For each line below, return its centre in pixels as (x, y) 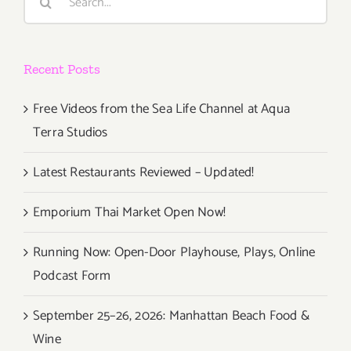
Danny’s (324, 70)
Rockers (324, 16)
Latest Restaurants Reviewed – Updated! (144, 173)
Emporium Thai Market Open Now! (129, 213)
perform (325, 34)
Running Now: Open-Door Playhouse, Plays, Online (174, 253)
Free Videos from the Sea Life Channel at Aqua (162, 109)
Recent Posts (62, 69)
